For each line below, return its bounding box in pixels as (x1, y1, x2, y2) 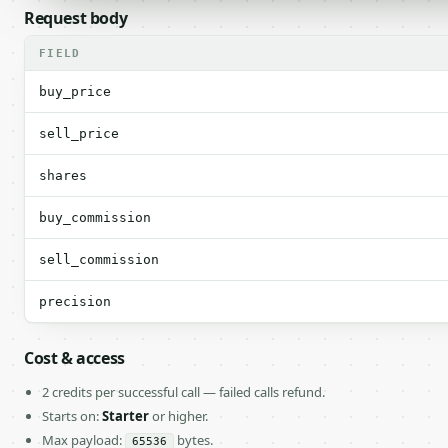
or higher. (149, 407, 208, 425)
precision (39, 294, 111, 309)
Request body (24, 7, 128, 29)
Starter (102, 407, 149, 425)
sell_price (39, 126, 119, 141)
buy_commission (39, 210, 151, 225)
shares (39, 168, 87, 183)
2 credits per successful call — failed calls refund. (42, 383, 325, 401)
